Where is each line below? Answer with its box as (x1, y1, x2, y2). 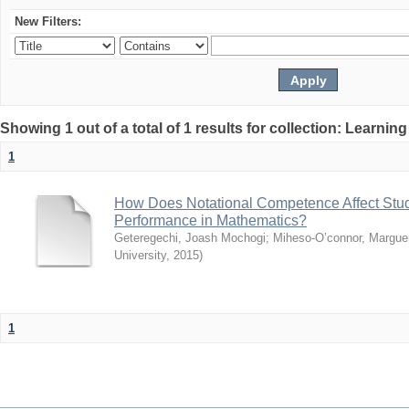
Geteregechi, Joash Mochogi (114, 231, 266, 245)
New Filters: (15, 15, 81, 28)
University (114, 248, 166, 262)
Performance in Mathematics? (114, 213, 307, 228)
